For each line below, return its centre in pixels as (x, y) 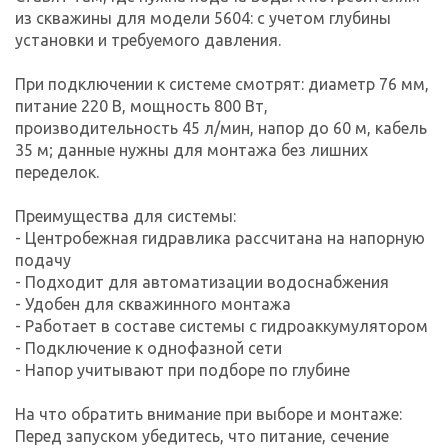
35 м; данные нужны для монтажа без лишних (191, 149)
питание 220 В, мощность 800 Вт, (141, 105)
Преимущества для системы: (125, 215)
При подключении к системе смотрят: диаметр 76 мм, (222, 83)
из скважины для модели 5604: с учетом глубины (203, 17)
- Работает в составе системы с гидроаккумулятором (221, 325)
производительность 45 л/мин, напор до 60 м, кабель (221, 127)
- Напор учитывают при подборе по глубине (182, 369)
